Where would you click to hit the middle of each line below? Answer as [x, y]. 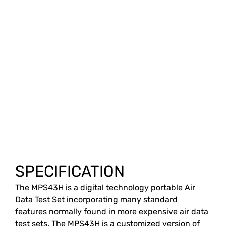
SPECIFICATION [70, 172]
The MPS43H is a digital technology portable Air [105, 187]
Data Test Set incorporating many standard [96, 200]
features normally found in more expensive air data [112, 212]
